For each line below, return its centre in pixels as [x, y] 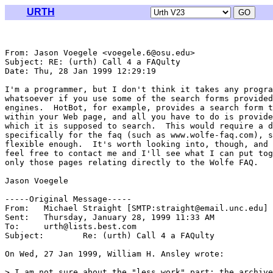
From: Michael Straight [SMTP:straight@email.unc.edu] [17, 208]
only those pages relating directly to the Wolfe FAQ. [132, 162]
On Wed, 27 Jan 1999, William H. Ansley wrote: [115, 254]
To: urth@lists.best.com [12, 226]
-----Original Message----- [68, 199]
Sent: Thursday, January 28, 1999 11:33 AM [17, 217]
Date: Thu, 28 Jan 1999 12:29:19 [83, 71]
